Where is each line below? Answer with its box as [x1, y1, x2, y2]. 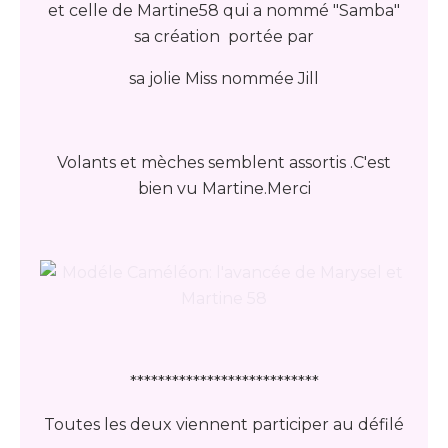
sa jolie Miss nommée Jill [129, 69, 319, 88]
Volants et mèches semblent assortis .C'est [57, 153, 391, 172]
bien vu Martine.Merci [137, 179, 311, 198]
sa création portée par [134, 27, 314, 46]
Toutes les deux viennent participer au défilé [44, 415, 404, 434]
